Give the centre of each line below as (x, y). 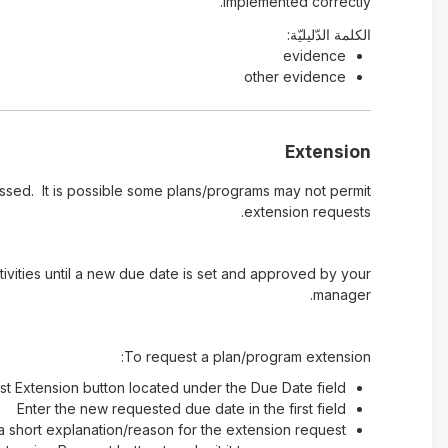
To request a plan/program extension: (247, 356)
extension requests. (307, 211)
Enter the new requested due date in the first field (181, 408)
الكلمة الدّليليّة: (328, 34)
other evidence (294, 76)
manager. (341, 294)
